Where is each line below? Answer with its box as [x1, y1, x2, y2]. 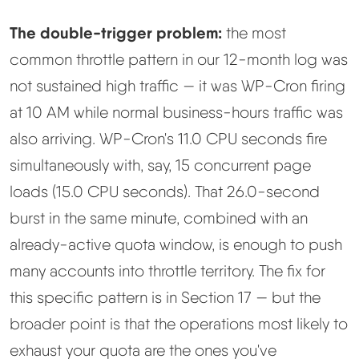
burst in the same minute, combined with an [10, 208, 308, 228]
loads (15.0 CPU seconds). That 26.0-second [10, 181, 320, 201]
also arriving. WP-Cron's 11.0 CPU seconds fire [10, 128, 327, 148]
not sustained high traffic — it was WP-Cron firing [10, 75, 345, 95]
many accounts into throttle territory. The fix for [10, 260, 325, 280]
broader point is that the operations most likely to [10, 313, 348, 333]
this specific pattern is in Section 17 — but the [10, 287, 321, 307]
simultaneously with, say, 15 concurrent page [10, 155, 311, 175]
